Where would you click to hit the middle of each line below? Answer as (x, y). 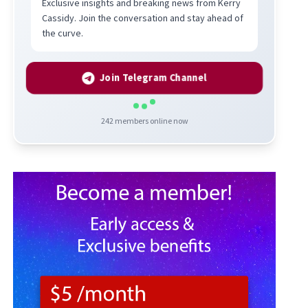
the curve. (63, 33)
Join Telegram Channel (153, 78)
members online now (151, 120)
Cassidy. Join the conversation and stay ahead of (143, 18)
